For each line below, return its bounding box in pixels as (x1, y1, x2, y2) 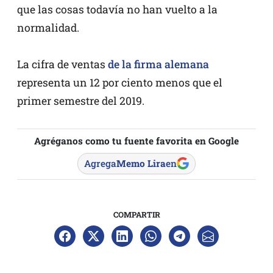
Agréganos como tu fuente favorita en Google (34, 134, 239, 147)
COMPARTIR (113, 209, 160, 219)
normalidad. (17, 20, 79, 35)
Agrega (84, 157, 116, 169)
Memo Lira (116, 157, 166, 169)
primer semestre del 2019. (17, 93, 144, 108)
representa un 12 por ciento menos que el (17, 75, 222, 90)
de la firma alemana (108, 57, 209, 71)
